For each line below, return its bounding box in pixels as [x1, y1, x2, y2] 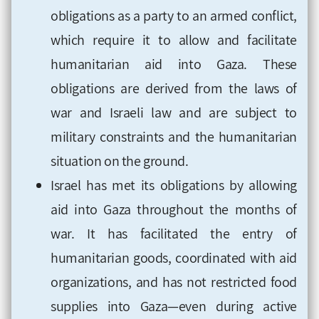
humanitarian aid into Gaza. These [51, 54, 297, 73]
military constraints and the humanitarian [51, 127, 297, 146]
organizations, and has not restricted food [51, 272, 297, 291]
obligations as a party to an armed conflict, [51, 6, 297, 25]
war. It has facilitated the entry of [51, 224, 297, 243]
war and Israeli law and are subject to [51, 103, 297, 122]
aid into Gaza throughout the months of [51, 199, 297, 219]
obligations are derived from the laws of [51, 78, 297, 98]
